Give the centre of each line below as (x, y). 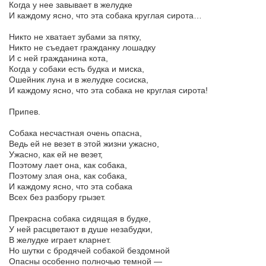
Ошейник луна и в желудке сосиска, (79, 80)
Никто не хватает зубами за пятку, (75, 37)
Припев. (25, 112)
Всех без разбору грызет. (57, 197)
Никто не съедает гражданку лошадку (82, 48)
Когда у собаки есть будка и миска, (77, 69)
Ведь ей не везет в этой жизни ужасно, (84, 144)
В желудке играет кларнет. (60, 240)
